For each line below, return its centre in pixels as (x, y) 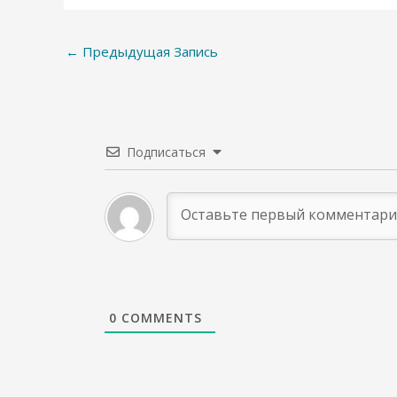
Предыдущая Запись (148, 51)
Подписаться (166, 152)
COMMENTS (160, 317)
